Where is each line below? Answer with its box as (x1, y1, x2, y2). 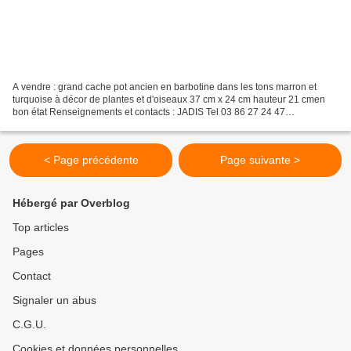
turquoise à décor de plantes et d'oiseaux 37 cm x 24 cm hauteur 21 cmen (13, 94, 325, 106)
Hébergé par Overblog (13, 197, 130, 210)
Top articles (13, 221, 69, 234)
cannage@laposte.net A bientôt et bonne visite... (13, 119, 218, 131)
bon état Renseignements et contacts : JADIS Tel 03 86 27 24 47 (13, 107, 285, 118)
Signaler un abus (13, 294, 96, 307)
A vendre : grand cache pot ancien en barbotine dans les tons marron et (13, 81, 317, 93)
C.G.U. (13, 318, 46, 331)
